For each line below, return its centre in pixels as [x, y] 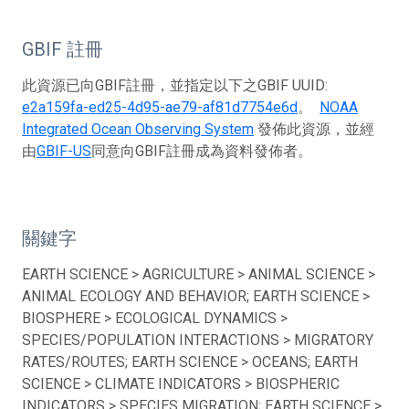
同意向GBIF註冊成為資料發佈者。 [202, 151]
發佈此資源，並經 [314, 129]
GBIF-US [64, 151]
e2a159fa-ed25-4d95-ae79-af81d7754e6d [160, 107]
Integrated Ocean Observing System [138, 129]
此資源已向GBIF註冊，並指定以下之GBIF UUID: [175, 85]
